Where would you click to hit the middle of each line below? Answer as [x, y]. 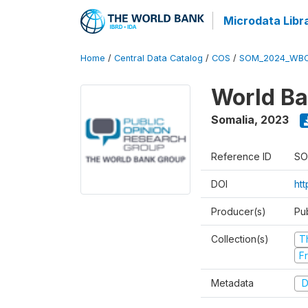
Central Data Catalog [158, 58]
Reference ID [241, 156]
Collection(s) [240, 239]
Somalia [233, 120]
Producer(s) [239, 211]
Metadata [232, 283]
